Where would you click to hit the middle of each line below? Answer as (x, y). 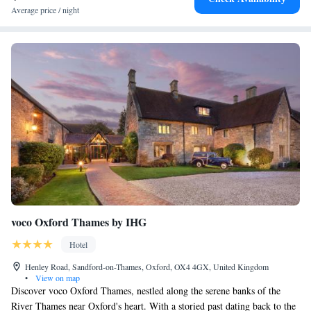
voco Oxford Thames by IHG (79, 222)
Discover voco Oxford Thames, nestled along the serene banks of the (146, 291)
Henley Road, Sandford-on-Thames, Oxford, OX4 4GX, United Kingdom (147, 267)
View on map (57, 278)
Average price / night (45, 10)
